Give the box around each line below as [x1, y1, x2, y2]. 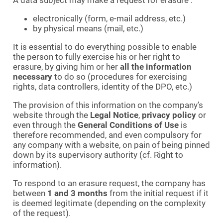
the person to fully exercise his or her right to [13, 51, 180, 62]
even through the [13, 119, 78, 130]
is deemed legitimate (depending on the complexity [13, 198, 206, 208]
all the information [120, 61, 192, 72]
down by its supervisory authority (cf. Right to [13, 149, 183, 160]
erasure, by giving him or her [13, 61, 120, 72]
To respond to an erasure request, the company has [13, 178, 206, 188]
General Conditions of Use [78, 119, 179, 130]
